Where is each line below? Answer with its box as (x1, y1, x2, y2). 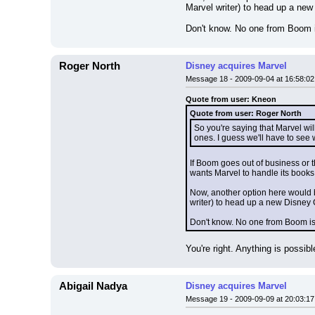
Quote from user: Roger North (190, 109, 302, 117)
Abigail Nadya (59, 281, 127, 292)
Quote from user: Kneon (186, 95, 276, 103)
